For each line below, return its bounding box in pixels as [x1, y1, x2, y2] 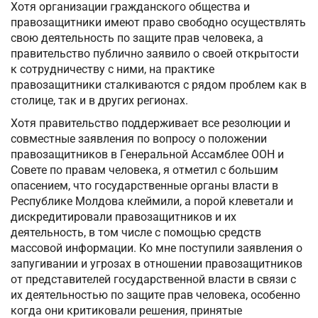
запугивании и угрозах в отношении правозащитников [11, 257, 302, 271]
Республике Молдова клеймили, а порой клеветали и [11, 194, 293, 209]
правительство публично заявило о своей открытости [11, 47, 299, 61]
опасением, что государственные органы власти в [11, 179, 278, 193]
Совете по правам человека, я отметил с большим [11, 163, 278, 177]
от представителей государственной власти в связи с [11, 273, 296, 287]
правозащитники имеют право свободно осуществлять [11, 16, 306, 30]
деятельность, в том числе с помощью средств [11, 226, 261, 240]
